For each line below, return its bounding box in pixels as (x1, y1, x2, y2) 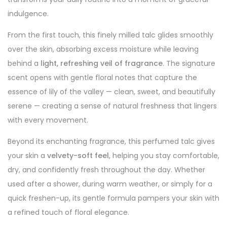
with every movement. (8, 115, 88, 126)
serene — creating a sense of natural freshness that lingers (8, 101, 217, 111)
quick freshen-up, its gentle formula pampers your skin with (8, 193, 219, 204)
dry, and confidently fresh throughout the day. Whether (8, 165, 205, 175)
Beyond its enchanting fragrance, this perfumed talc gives (8, 136, 215, 147)
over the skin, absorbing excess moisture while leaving (8, 44, 199, 55)
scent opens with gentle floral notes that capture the (8, 72, 197, 83)
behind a (8, 58, 41, 69)
